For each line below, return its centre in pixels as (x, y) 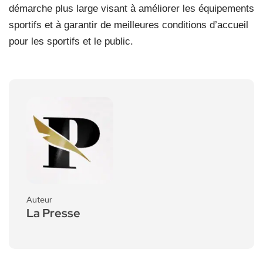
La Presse (53, 213)
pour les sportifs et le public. (71, 41)
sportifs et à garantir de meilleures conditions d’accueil (129, 25)
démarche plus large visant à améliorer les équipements (131, 8)
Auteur (39, 199)
